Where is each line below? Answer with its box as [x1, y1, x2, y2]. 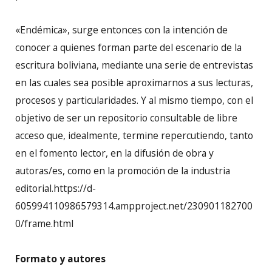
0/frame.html [15, 216, 73, 230]
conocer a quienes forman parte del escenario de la [15, 40, 242, 54]
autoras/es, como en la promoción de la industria [15, 163, 230, 177]
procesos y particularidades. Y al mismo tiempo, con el [15, 93, 253, 107]
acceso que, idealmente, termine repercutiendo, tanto [15, 128, 253, 142]
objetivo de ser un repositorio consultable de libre [15, 110, 237, 124]
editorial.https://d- [15, 181, 96, 195]
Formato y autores [15, 251, 106, 265]
